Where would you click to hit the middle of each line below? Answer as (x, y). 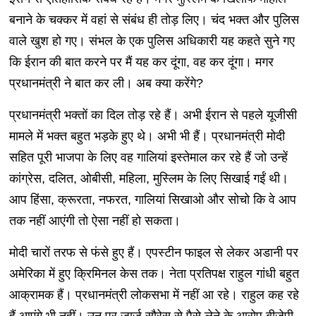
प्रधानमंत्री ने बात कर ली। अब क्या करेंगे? (106, 83)
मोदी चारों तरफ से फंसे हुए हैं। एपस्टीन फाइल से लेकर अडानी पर (153, 252)
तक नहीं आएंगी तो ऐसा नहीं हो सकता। (95, 220)
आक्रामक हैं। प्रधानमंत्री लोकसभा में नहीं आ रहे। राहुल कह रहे (154, 294)
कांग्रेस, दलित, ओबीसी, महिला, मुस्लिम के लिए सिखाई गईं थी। (148, 178)
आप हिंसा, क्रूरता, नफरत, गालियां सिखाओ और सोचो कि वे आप (152, 199)
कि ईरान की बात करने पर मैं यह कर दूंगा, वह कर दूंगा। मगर (141, 62)
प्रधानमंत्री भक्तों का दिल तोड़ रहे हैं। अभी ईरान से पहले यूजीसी (153, 115)
